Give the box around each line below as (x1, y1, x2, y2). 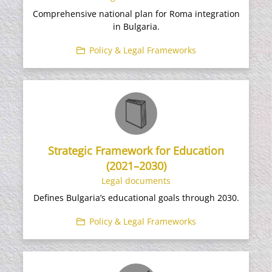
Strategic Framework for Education (48, 143, 224, 158)
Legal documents (101, 174, 171, 186)
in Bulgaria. (112, 20, 160, 32)
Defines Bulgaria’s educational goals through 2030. (33, 191, 239, 203)
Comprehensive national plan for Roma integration (32, 7, 240, 19)
